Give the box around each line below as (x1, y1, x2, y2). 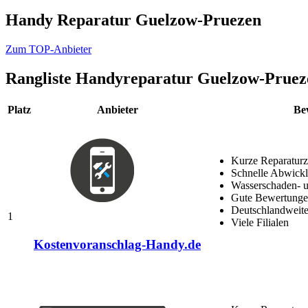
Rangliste (5, 69, 76, 87)
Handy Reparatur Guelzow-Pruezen (5, 10, 261, 29)
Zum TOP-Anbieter (5, 43, 91, 55)
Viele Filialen (231, 216, 289, 228)
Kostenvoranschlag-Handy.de (34, 237, 201, 252)
